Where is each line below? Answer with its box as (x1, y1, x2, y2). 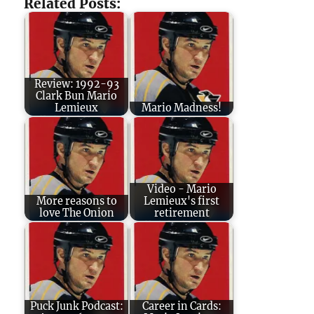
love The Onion (39, 207, 114, 220)
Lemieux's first (144, 195, 220, 208)
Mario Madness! (142, 102, 222, 115)
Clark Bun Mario (36, 90, 118, 103)
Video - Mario (146, 183, 217, 196)
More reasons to (36, 195, 117, 208)
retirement (153, 207, 210, 220)
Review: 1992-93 (34, 78, 119, 91)
